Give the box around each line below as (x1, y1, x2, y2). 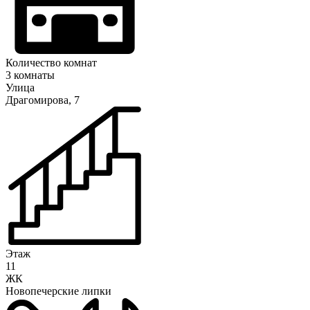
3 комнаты (6, 69, 55, 82)
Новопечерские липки (6, 285, 111, 298)
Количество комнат (6, 57, 97, 69)
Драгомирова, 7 (6, 94, 80, 107)
